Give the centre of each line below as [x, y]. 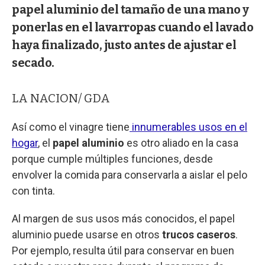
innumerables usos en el [188, 127]
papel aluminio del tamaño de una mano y [130, 9]
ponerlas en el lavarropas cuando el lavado [132, 27]
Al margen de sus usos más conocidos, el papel [123, 218]
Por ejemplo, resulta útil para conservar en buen [123, 250]
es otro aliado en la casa [181, 143]
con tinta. [33, 190]
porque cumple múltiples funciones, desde [112, 159]
